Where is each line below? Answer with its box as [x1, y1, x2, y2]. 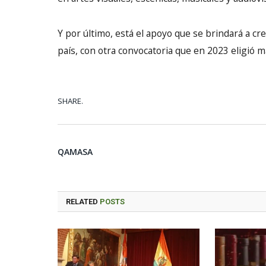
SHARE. [58, 96, 83, 107]
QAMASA [58, 145, 93, 157]
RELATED [66, 197, 100, 206]
